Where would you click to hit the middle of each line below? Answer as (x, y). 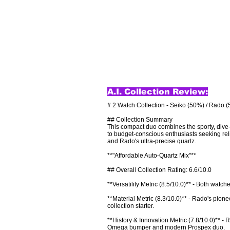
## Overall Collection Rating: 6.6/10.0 (159, 170)
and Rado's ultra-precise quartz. (152, 141)
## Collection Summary (140, 120)
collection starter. (131, 206)
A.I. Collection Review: (158, 92)
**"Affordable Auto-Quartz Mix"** (152, 156)
